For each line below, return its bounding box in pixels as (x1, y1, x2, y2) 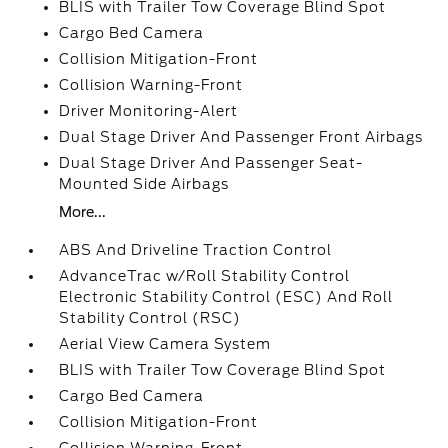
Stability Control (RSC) (59, 310, 242, 326)
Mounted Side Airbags (59, 176, 230, 192)
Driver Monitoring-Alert (59, 103, 239, 119)
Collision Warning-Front (59, 77, 244, 93)
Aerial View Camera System (59, 336, 272, 352)
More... (59, 204, 107, 220)
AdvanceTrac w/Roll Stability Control (59, 268, 351, 284)
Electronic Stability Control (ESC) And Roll (59, 289, 394, 305)
